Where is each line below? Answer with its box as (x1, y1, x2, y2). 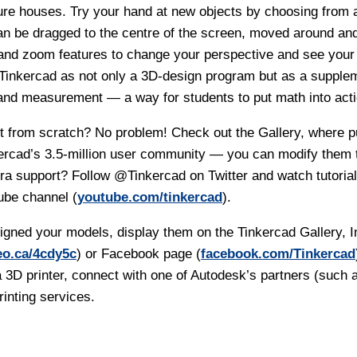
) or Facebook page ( (76, 246, 201, 262)
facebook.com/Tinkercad (201, 246, 355, 262)
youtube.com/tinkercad (77, 190, 222, 206)
